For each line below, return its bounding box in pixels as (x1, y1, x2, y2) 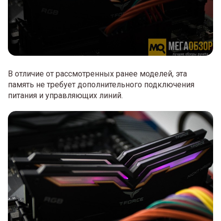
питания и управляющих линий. (8, 90, 123, 100)
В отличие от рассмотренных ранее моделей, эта (8, 69, 187, 78)
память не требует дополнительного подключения (8, 79, 194, 89)
